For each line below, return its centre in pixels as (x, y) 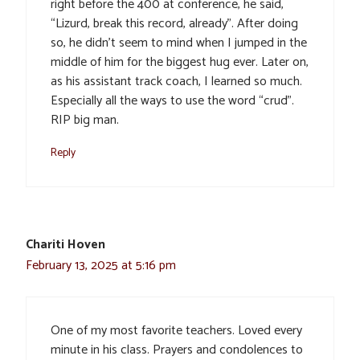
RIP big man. (85, 121)
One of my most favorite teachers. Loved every (176, 331)
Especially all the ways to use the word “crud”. (172, 101)
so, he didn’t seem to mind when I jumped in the (179, 43)
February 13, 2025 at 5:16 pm (101, 266)
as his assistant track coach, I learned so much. (176, 82)
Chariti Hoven (65, 245)
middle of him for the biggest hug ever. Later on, (180, 63)
